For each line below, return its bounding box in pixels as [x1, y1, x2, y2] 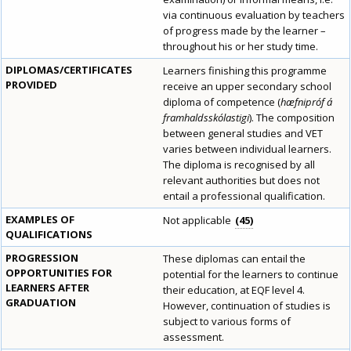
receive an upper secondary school [163, 79, 331, 94]
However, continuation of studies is [163, 299, 331, 313]
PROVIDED [5, 78, 57, 92]
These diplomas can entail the [163, 251, 306, 266]
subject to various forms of [163, 314, 291, 329]
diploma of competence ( [163, 95, 280, 110]
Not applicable [163, 213, 233, 228]
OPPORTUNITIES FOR [5, 266, 112, 280]
